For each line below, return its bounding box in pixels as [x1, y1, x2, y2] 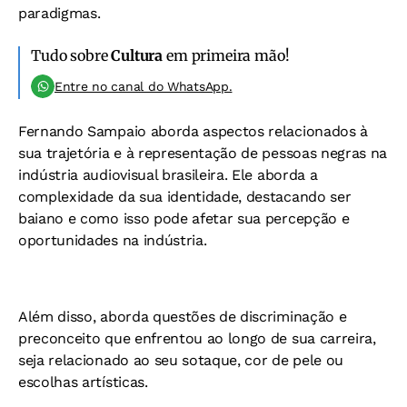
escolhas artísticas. [18, 372, 148, 391]
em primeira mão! [163, 45, 290, 65]
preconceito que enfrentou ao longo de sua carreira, [18, 329, 376, 347]
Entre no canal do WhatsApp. [55, 78, 233, 94]
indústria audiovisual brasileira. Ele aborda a [18, 165, 318, 184]
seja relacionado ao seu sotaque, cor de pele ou [18, 351, 343, 369]
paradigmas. [18, 4, 101, 22]
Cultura [111, 45, 164, 65]
